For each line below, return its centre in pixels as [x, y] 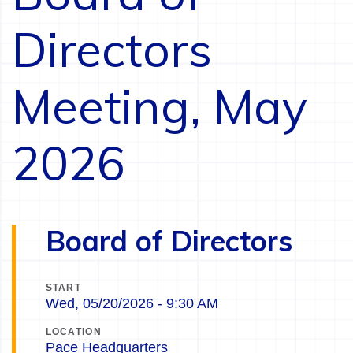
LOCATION [74, 332]
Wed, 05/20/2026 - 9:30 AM [132, 304]
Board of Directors [169, 241]
